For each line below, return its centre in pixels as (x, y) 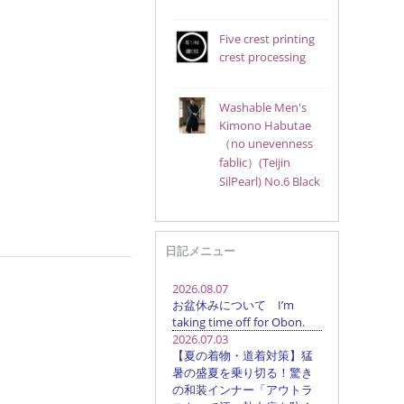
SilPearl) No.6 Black (269, 181)
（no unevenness (266, 143)
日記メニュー (200, 251)
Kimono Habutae (265, 125)
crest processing (262, 57)
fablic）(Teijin (254, 162)
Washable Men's (262, 107)
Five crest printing (266, 39)
